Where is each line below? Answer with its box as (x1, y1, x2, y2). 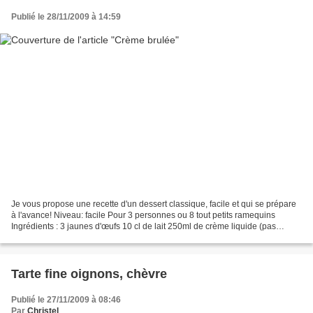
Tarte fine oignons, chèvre (11, 266, 167, 281)
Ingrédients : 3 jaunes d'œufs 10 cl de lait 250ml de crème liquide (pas (11, 221, 276, 231)
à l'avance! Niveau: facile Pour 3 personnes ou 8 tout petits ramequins (11, 210, 275, 220)
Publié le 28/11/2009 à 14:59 (11, 12, 121, 22)
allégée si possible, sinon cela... (11, 232, 132, 242)
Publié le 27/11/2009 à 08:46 (11, 294, 121, 305)
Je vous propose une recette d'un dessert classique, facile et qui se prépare (11, 198, 296, 209)
